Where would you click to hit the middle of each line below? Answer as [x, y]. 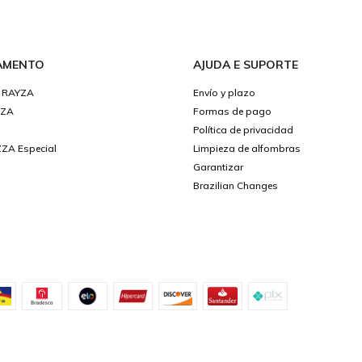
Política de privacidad [243, 130]
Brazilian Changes [236, 186]
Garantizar [218, 167]
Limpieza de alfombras [247, 149]
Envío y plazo [224, 93]
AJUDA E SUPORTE [246, 65]
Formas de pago [232, 112]
